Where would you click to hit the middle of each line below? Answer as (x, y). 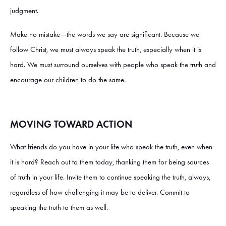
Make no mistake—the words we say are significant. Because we (105, 35)
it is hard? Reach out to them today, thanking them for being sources (109, 162)
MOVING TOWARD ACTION (71, 124)
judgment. (25, 11)
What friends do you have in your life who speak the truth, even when (111, 147)
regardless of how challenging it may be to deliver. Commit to (100, 192)
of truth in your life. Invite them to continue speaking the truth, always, (110, 177)
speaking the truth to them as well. (60, 208)
